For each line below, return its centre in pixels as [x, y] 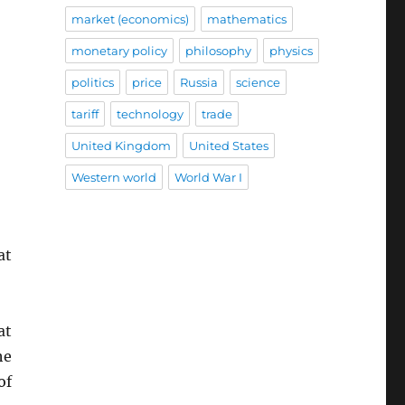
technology [150, 114]
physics [291, 51]
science [258, 83]
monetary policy [119, 51]
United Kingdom [121, 146]
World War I [208, 178]
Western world [113, 178]
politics [92, 83]
